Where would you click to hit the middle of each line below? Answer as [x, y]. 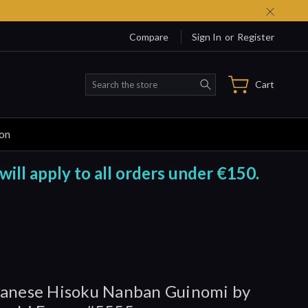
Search [230, 80]
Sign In [207, 36]
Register [256, 36]
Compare [149, 36]
